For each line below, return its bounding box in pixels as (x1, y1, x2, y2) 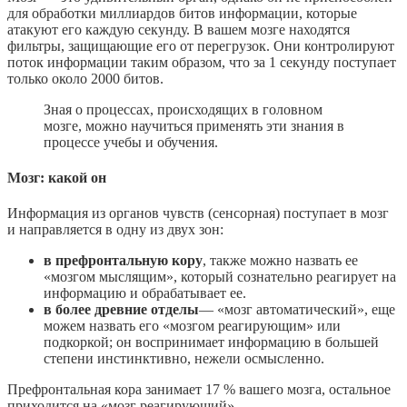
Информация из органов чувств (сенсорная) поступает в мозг (7, 205, 389, 222)
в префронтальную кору (44, 253, 203, 269)
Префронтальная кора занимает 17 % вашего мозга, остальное (7, 382, 391, 398)
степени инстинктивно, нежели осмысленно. (44, 351, 324, 367)
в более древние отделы (44, 302, 199, 318)
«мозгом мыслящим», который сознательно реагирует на (44, 269, 396, 285)
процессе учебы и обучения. (44, 134, 218, 150)
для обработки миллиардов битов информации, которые (7, 5, 357, 21)
